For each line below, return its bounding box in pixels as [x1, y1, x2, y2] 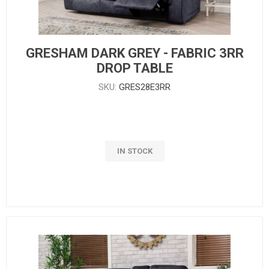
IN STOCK [116, 146, 153, 156]
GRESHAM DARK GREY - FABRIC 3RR [25, 45, 244, 61]
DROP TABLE [96, 60, 173, 76]
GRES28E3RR [119, 81, 171, 92]
